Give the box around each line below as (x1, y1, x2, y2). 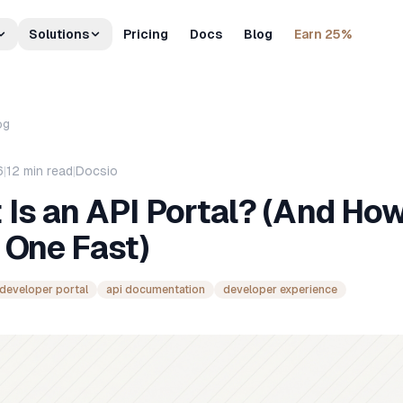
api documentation (106, 283, 205, 296)
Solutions (29, 27, 89, 41)
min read (20, 164, 73, 178)
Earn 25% (294, 27, 352, 41)
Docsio (76, 164, 118, 178)
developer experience (223, 283, 337, 296)
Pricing (123, 27, 168, 41)
